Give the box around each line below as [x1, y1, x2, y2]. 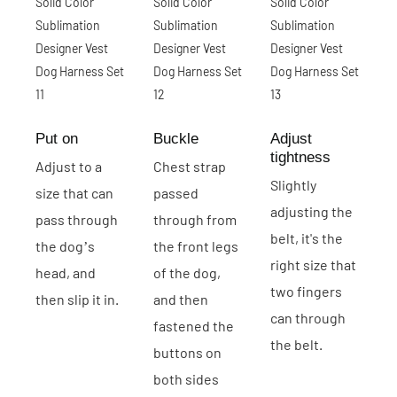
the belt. [270, 335, 323, 353]
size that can [35, 183, 113, 201]
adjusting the [270, 202, 354, 220]
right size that [270, 255, 357, 273]
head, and [35, 263, 96, 281]
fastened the [152, 316, 234, 334]
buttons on [152, 343, 222, 361]
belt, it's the [270, 229, 344, 246]
